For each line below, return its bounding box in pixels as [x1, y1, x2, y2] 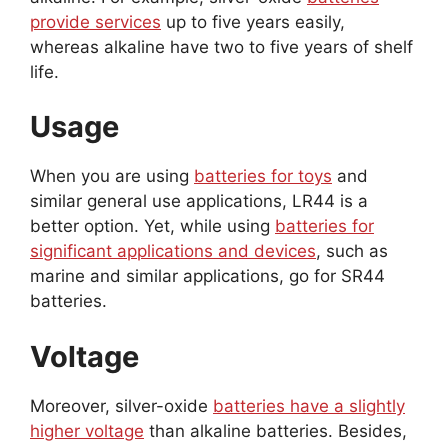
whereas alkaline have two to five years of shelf [30, 36, 413, 57]
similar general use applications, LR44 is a [30, 191, 368, 212]
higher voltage [30, 420, 144, 441]
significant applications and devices [30, 241, 316, 262]
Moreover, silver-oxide [30, 395, 213, 416]
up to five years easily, [161, 11, 345, 32]
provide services [30, 11, 161, 32]
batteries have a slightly [213, 395, 405, 416]
